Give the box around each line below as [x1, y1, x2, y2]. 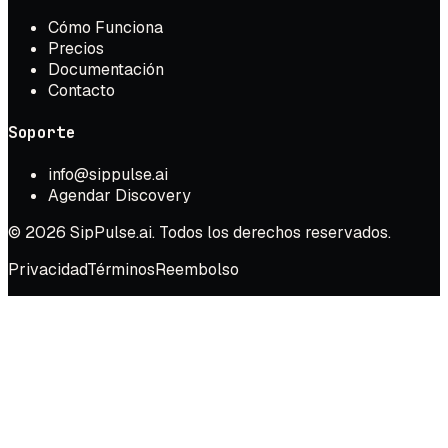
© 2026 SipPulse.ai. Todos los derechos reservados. [8, 222, 391, 244]
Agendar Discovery [48, 185, 191, 207]
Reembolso [155, 259, 239, 281]
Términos [87, 259, 155, 281]
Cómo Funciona [48, 16, 163, 38]
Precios [48, 37, 104, 59]
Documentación [48, 58, 164, 80]
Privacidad [8, 259, 87, 281]
